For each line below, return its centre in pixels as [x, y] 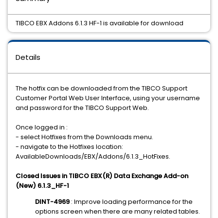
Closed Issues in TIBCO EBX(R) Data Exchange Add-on [102, 176]
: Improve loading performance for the [131, 202]
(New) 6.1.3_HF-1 [42, 186]
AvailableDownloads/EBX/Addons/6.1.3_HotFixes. [93, 156]
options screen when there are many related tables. [118, 211]
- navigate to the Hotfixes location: [69, 147]
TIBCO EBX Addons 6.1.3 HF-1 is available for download [100, 23]
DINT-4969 [52, 202]
